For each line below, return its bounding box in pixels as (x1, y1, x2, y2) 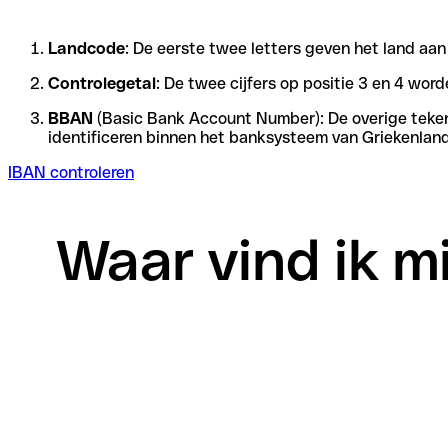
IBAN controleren (8, 162, 134, 182)
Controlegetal (48, 73, 156, 93)
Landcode (48, 38, 125, 58)
